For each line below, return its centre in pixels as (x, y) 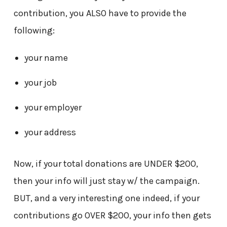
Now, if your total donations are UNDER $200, (106, 164)
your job (40, 83)
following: (34, 31)
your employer (53, 108)
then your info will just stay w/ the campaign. (106, 181)
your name (46, 58)
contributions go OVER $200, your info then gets (112, 216)
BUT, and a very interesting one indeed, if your (106, 198)
